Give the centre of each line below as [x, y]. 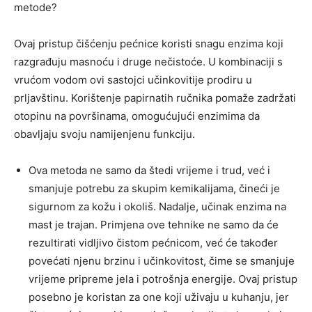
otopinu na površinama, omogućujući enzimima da [137, 116]
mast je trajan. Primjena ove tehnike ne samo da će [154, 225]
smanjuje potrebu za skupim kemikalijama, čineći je [154, 189]
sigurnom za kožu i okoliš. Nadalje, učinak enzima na [157, 207]
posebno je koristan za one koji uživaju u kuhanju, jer [159, 297]
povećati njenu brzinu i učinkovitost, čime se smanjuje [162, 261]
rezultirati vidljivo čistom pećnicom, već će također [153, 243]
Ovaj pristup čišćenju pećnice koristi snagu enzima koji [149, 44]
